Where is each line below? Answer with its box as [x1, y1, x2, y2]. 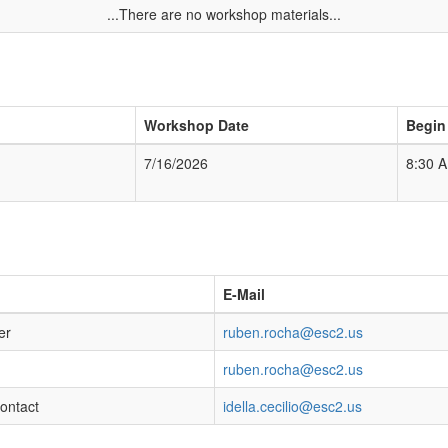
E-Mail [223, 284, 265, 304]
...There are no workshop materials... [107, 4, 341, 24]
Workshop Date [144, 115, 249, 135]
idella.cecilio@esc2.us [223, 396, 362, 416]
